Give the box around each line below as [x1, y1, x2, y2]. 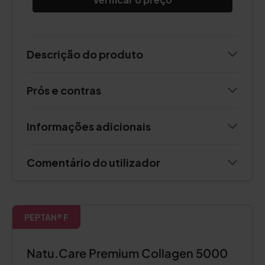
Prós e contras [27, 83, 101, 97]
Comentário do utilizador [27, 156, 160, 169]
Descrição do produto [27, 47, 143, 61]
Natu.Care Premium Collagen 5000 [27, 245, 228, 260]
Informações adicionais [27, 119, 151, 133]
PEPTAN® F [24, 212, 69, 222]
